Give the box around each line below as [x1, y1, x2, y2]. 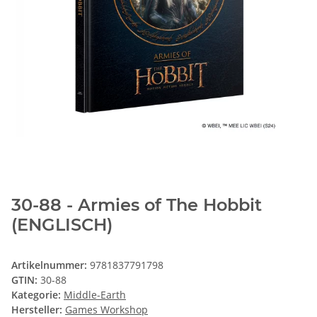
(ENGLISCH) [11, 214, 113, 236]
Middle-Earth [64, 288, 126, 302]
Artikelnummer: [11, 258, 90, 272]
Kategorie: [11, 288, 64, 302]
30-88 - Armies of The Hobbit [11, 195, 262, 216]
